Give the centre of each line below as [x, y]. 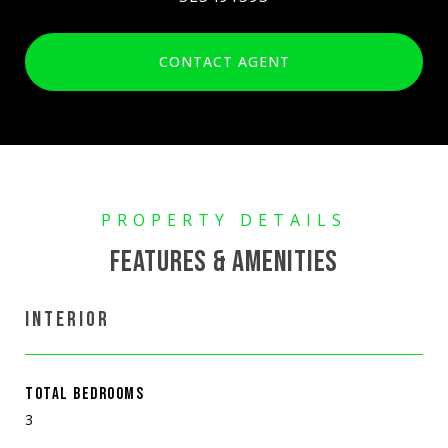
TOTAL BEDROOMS [84, 393]
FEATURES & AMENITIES [224, 261]
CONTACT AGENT [224, 61]
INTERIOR [67, 319]
